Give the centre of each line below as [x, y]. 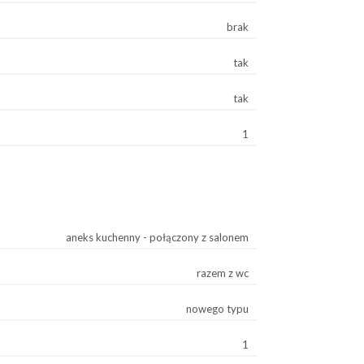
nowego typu [217, 309]
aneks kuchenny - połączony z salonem [157, 237]
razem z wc [223, 273]
